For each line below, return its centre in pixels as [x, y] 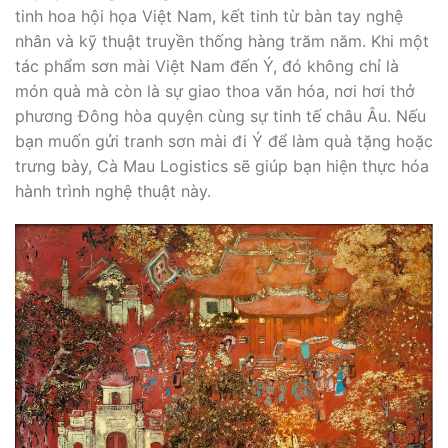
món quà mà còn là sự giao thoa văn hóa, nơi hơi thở [215, 90]
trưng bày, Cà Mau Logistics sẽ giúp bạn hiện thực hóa [222, 165]
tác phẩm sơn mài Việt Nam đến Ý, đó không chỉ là [207, 65]
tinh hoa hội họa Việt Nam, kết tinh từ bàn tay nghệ [209, 15]
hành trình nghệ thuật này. [113, 190]
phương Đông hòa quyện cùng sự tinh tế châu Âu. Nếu [220, 115]
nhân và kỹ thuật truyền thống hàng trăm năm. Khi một [222, 40]
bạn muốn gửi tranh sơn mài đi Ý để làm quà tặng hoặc [224, 140]
